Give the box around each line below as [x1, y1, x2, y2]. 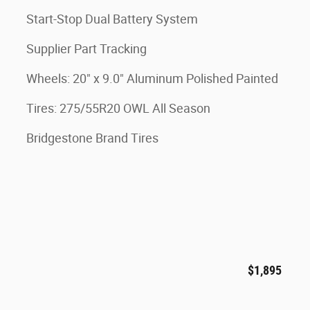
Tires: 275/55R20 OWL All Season [26, 101, 210, 116]
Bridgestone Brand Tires [26, 131, 158, 145]
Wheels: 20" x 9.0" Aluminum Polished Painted [26, 71, 278, 86]
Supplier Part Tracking [26, 42, 147, 56]
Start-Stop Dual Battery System [26, 12, 198, 26]
